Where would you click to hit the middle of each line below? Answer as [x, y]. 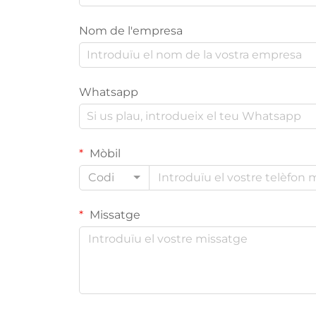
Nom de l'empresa [131, 30]
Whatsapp [109, 92]
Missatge [114, 214]
